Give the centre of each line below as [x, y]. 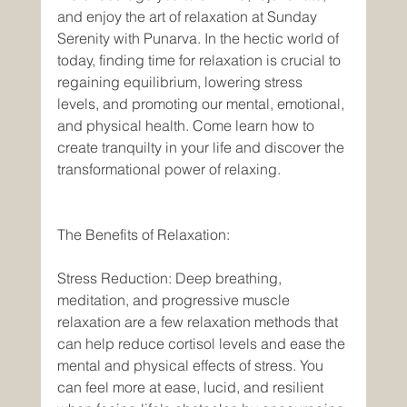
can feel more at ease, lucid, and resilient [192, 387]
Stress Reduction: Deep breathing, [171, 278]
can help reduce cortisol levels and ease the [203, 343]
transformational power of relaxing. [170, 169]
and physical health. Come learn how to [187, 125]
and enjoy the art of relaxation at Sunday [189, 16]
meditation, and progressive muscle [175, 300]
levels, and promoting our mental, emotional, [202, 104]
